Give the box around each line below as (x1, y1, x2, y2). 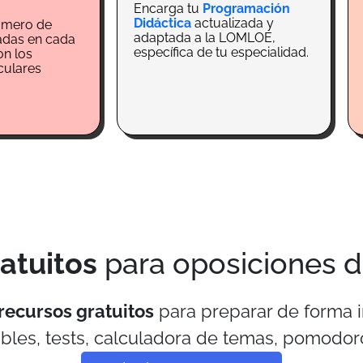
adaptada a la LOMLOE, (134, 30, 275, 46)
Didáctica (134, 15, 191, 32)
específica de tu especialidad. (134, 45, 309, 61)
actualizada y (191, 15, 274, 32)
